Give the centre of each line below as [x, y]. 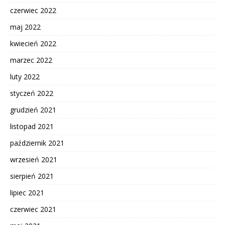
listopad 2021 [32, 127]
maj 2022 [25, 27]
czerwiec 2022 [33, 11]
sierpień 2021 [32, 176]
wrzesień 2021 [34, 160]
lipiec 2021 [27, 193]
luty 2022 [25, 77]
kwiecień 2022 [33, 44]
